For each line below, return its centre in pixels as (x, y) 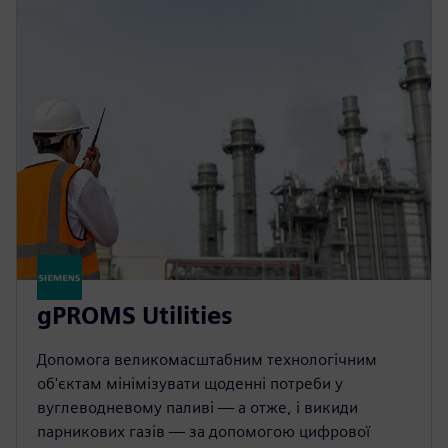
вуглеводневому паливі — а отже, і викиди (197, 407)
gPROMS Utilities (135, 315)
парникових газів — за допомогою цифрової (203, 431)
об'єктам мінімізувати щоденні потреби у (190, 383)
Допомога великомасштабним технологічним (207, 359)
